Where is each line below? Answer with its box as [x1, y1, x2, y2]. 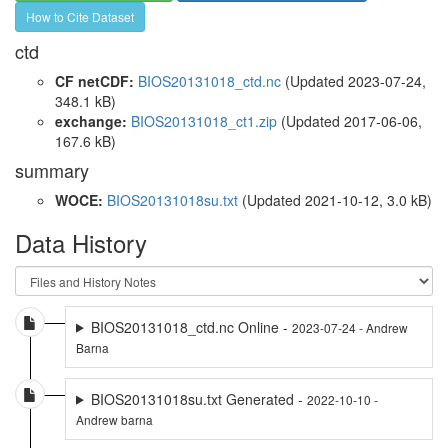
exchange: [55, 110, 127, 131]
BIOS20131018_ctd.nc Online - [90, 316, 292, 337]
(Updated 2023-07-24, [281, 70, 426, 91]
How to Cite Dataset [26, 7, 134, 25]
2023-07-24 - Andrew [291, 318, 408, 336]
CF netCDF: [55, 70, 134, 91]
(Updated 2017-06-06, [277, 110, 422, 131]
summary [15, 156, 89, 183]
